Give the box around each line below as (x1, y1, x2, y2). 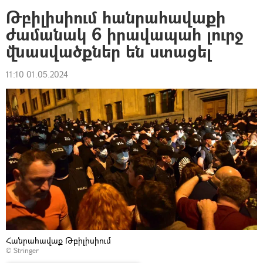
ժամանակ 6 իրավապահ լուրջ (6, 23, 243, 46)
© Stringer (6, 245, 39, 255)
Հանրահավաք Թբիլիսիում (6, 234, 111, 246)
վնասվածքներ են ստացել (6, 40, 211, 63)
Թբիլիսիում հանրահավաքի (6, 6, 225, 29)
